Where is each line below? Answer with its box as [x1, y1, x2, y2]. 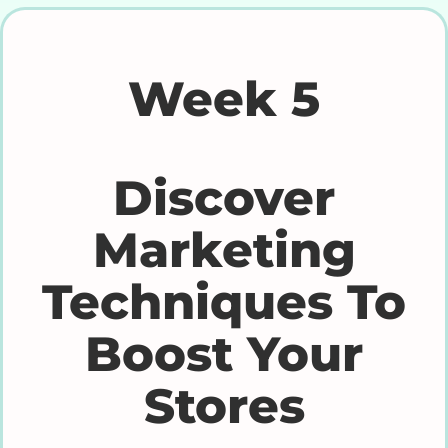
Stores [143, 376, 305, 435]
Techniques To [42, 272, 406, 331]
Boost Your [85, 324, 363, 383]
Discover [113, 168, 335, 227]
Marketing [92, 220, 356, 279]
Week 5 [128, 69, 320, 128]
